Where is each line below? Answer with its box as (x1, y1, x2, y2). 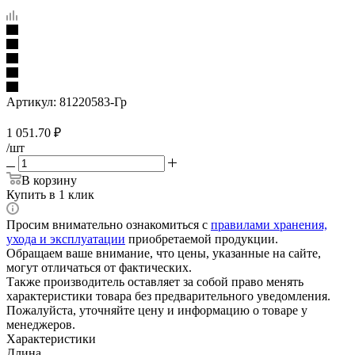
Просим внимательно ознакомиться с (6, 217, 211, 231)
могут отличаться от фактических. (6, 260, 192, 274)
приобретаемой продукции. (125, 231, 278, 246)
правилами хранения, (211, 217, 327, 231)
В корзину (21, 173, 77, 187)
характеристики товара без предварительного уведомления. (6, 288, 330, 303)
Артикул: (6, 94, 56, 109)
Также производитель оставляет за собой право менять (6, 274, 303, 288)
